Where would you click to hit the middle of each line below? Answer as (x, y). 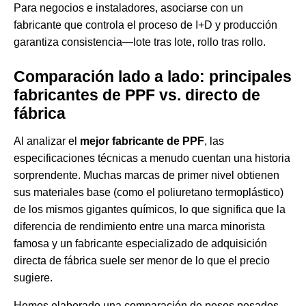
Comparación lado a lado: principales (153, 77)
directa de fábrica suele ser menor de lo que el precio (142, 261)
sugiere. (33, 278)
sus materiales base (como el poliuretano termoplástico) (149, 193)
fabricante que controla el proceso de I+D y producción (145, 25)
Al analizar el (47, 141)
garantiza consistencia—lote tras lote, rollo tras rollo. (140, 42)
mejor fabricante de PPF (142, 141)
